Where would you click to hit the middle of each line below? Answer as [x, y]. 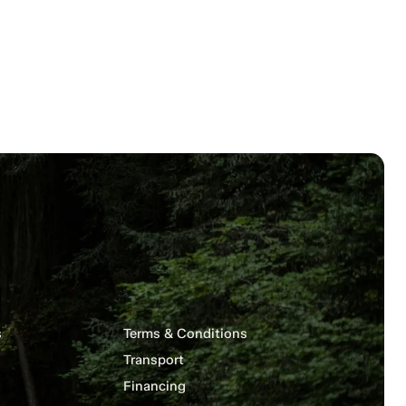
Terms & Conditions [185, 334]
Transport [154, 360]
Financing [155, 387]
